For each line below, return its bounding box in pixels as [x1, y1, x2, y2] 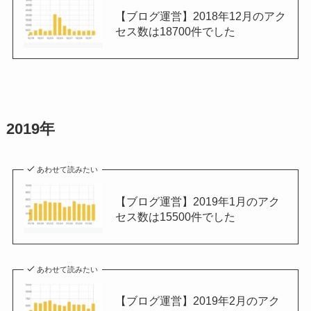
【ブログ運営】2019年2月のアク [115, 294, 280, 307]
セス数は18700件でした [115, 25, 235, 38]
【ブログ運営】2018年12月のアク [115, 10, 286, 23]
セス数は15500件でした [115, 210, 235, 223]
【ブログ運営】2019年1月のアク [115, 194, 280, 208]
